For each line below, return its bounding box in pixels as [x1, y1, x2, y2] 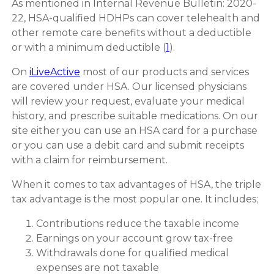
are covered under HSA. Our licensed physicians [11, 80, 246, 92]
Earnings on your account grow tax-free [35, 232, 235, 244]
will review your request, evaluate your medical [11, 95, 245, 107]
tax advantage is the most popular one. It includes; [11, 193, 258, 205]
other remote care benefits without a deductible [11, 26, 251, 39]
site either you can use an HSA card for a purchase [11, 124, 257, 136]
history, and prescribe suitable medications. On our [11, 109, 258, 122]
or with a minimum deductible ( [11, 41, 166, 53]
